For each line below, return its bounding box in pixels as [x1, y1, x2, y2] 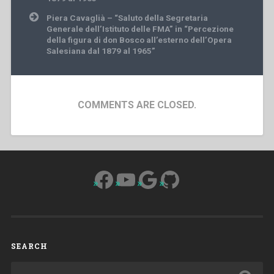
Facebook [92, 166, 188, 192]
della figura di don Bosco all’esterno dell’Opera [46, 34, 232, 45]
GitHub [158, 166, 225, 192]
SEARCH [10, 240, 48, 251]
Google [136, 166, 207, 192]
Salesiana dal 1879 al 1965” [46, 45, 155, 56]
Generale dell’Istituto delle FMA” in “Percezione [46, 23, 234, 34]
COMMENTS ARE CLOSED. [78, 98, 196, 111]
